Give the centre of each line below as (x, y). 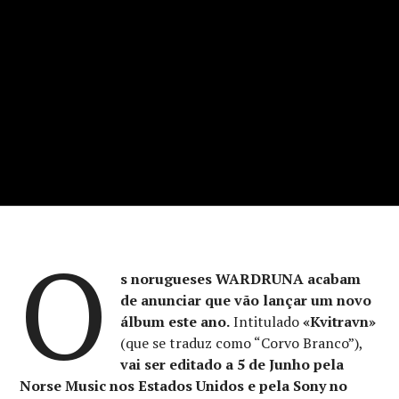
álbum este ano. (175, 321)
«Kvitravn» (339, 321)
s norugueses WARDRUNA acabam (240, 278)
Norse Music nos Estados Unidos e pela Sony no (184, 385)
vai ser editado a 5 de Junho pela (232, 364)
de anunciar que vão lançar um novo (245, 300)
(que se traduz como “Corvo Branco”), (241, 342)
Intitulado (266, 321)
